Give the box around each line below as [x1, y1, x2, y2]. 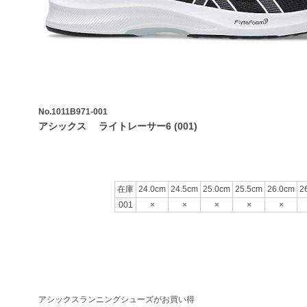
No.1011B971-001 [38, 107, 108, 116]
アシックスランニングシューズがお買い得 [38, 295, 195, 304]
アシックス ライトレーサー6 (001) [38, 121, 197, 132]
